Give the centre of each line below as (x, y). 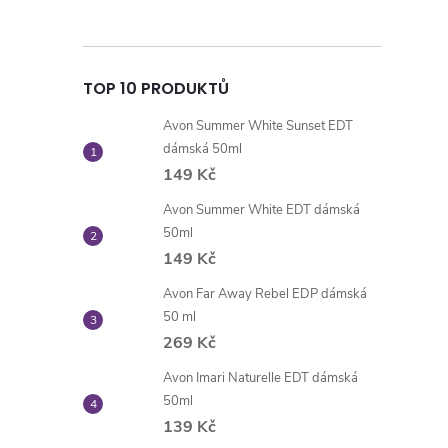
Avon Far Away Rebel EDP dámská (265, 294)
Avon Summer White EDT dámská (261, 210)
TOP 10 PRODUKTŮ (156, 88)
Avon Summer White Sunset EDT (258, 126)
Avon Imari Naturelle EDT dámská (260, 378)
